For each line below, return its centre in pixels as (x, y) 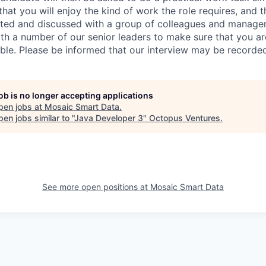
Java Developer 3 (109, 118)
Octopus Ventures (185, 118)
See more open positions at (96, 186)
